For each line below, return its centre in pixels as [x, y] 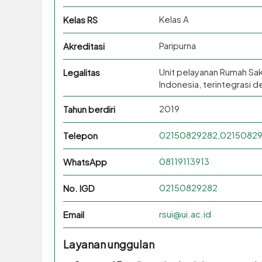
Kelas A [174, 19]
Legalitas [81, 73]
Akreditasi [84, 46]
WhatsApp [85, 162]
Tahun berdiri [89, 109]
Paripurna [177, 46]
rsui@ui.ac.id [185, 214]
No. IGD [79, 188]
